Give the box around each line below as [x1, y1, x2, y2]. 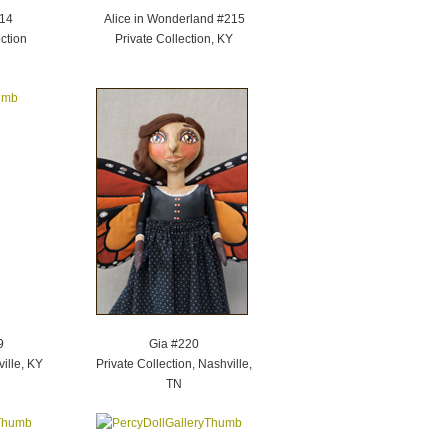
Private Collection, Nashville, [96, 357, 252, 371]
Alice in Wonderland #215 [103, 12, 245, 26]
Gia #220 [149, 337, 199, 351]
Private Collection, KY [115, 32, 233, 46]
